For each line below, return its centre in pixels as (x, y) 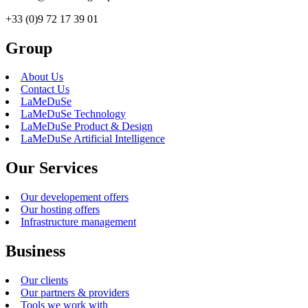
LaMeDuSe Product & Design (87, 126)
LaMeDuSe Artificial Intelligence (93, 139)
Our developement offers (75, 197)
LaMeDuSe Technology (73, 114)
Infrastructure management (78, 222)
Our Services (52, 168)
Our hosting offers (60, 210)
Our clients (44, 280)
